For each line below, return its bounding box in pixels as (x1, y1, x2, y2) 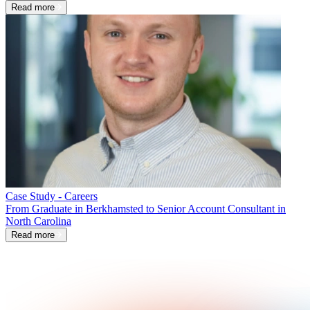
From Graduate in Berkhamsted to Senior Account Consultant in (6, 203, 286, 215)
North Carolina (6, 215, 71, 228)
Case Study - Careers (6, 190, 98, 203)
